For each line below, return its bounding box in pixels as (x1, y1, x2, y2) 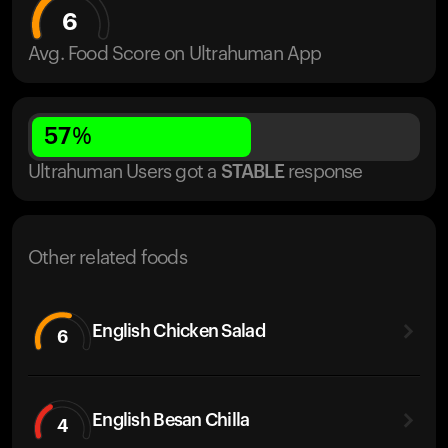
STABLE (220, 163, 284, 182)
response (288, 163, 363, 182)
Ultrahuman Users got (28, 163, 203, 182)
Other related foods (28, 249, 187, 268)
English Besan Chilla (92, 410, 250, 429)
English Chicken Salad (92, 321, 265, 340)
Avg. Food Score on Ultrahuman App (28, 45, 322, 64)
